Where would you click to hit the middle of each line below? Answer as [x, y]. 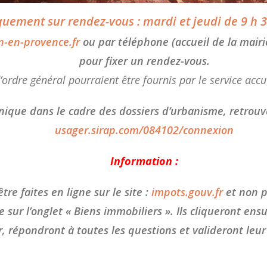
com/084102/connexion [176, 130]
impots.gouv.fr [187, 192]
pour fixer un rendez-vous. [144, 61]
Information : [145, 161]
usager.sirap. [87, 130]
